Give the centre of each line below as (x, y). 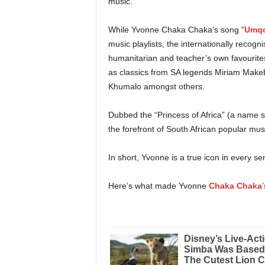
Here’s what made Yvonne (158, 185)
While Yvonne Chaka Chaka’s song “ (176, 29)
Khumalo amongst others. (156, 86)
